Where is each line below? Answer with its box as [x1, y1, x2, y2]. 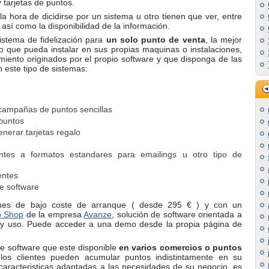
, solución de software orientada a [112, 209, 243, 219]
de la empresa [23, 209, 84, 219]
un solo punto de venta [106, 35, 205, 45]
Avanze [83, 209, 112, 219]
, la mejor [205, 35, 243, 45]
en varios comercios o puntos [119, 242, 243, 252]
